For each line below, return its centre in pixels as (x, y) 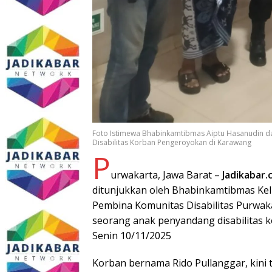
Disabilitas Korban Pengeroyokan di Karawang (172, 142)
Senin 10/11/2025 (132, 235)
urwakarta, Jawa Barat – (166, 175)
